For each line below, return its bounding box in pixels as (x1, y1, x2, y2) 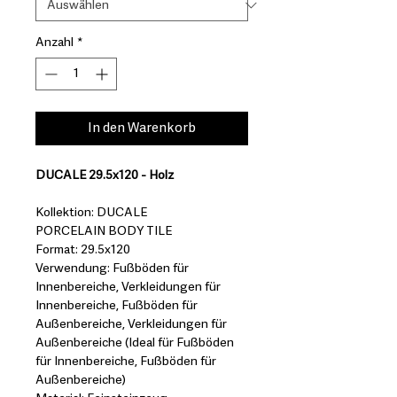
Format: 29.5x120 (35, 243, 133, 256)
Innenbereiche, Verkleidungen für (35, 280, 221, 293)
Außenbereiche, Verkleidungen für (35, 317, 227, 331)
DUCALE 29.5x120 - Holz (35, 168, 174, 182)
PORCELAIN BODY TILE (35, 224, 172, 237)
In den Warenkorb (88, 121, 196, 135)
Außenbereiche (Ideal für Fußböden (35, 336, 234, 349)
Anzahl (35, 35, 74, 49)
